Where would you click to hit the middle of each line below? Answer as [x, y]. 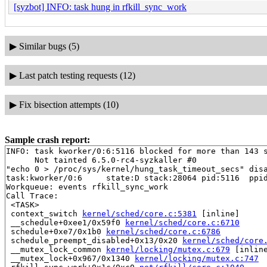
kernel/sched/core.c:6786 [163, 231]
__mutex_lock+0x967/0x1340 [70, 258]
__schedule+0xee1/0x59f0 [66, 222]
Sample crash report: [47, 139]
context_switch [44, 213]
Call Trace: [32, 195]
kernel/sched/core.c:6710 [182, 222]
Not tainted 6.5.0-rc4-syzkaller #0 [101, 160]
